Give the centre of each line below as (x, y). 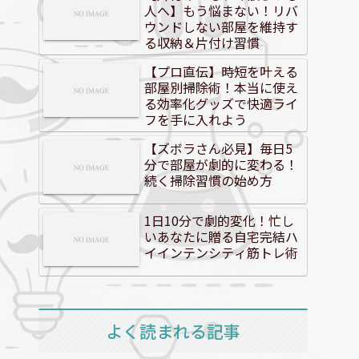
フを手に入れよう (196, 119)
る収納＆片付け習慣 (202, 42)
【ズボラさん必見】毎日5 (218, 148)
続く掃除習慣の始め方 (208, 180)
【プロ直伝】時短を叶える (221, 71)
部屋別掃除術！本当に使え (221, 87)
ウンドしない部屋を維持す (221, 26)
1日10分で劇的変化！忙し (219, 220)
